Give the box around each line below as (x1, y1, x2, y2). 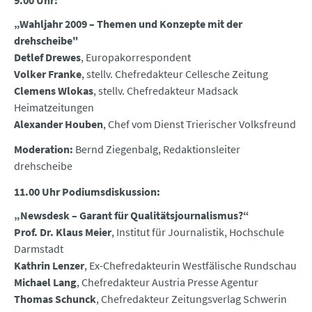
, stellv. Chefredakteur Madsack (93, 84, 238, 98)
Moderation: (14, 142, 73, 157)
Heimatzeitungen (14, 100, 94, 115)
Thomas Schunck (14, 292, 96, 306)
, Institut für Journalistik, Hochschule (111, 225, 284, 240)
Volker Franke (14, 67, 81, 81)
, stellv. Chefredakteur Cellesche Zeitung (81, 67, 268, 81)
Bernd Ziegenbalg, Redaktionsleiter (73, 142, 240, 157)
